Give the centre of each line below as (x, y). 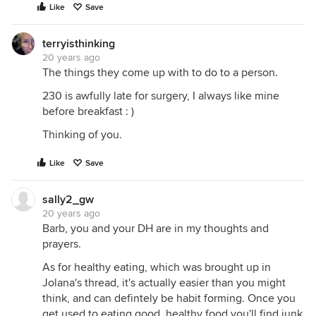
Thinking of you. (82, 135)
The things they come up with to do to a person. (160, 73)
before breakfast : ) (88, 111)
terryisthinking (79, 44)
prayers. (62, 244)
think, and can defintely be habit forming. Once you (169, 298)
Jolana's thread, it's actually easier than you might (164, 283)
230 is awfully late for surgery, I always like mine (161, 96)
